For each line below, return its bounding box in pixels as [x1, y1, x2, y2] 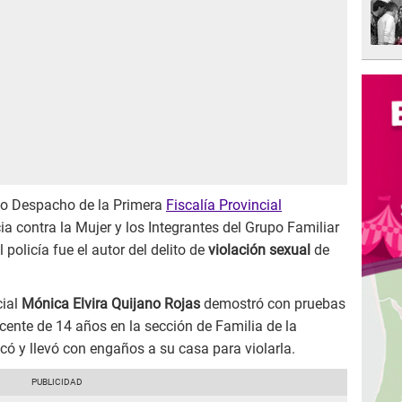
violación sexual [208, 241, 314, 259]
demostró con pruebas [204, 295, 345, 313]
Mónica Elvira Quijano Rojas [18, 295, 204, 313]
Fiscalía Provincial [166, 197, 282, 214]
